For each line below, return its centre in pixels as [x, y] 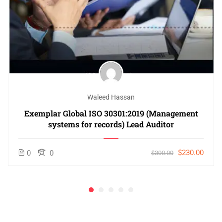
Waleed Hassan [111, 97]
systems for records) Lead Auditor [111, 124]
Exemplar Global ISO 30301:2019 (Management [111, 113]
